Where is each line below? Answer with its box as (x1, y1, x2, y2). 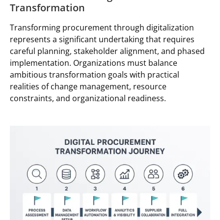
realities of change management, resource (10, 81, 166, 92)
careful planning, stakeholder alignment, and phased (10, 45, 205, 56)
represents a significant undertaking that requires (10, 33, 194, 45)
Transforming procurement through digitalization (10, 22, 194, 33)
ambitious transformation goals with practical (10, 69, 179, 80)
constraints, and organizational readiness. (10, 92, 168, 104)
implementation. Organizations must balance (10, 57, 177, 68)
